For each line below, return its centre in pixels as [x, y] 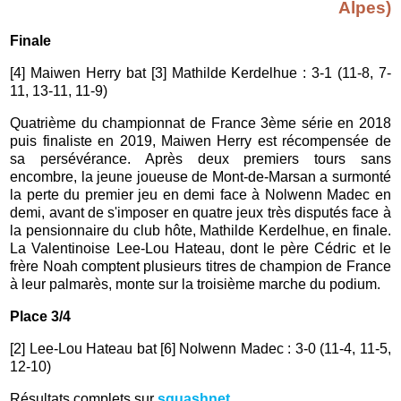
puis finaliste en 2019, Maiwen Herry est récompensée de [200, 141]
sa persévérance [68, 158]
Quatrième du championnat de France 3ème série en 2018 [200, 123]
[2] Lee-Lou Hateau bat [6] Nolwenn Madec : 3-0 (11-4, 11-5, [200, 348]
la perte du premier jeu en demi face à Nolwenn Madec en [200, 194]
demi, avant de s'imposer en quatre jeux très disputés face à [200, 212]
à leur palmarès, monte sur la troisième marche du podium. [197, 284]
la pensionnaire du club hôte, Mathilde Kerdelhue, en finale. [200, 230]
